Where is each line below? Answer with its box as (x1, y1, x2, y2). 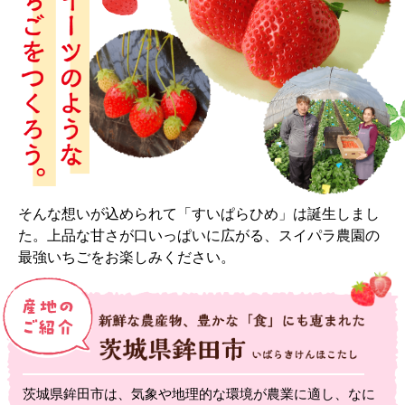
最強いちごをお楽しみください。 (18, 249, 235, 265)
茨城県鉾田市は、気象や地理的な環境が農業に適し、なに (23, 385, 375, 401)
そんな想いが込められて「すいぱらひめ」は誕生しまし (18, 205, 380, 221)
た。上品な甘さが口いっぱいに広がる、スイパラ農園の (18, 227, 380, 243)
